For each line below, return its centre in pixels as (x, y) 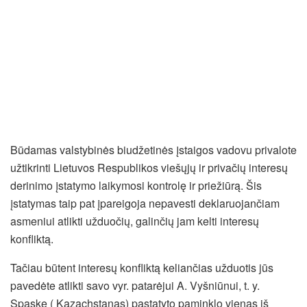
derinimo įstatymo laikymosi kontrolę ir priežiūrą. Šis (136, 185)
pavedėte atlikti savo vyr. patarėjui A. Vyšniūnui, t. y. (135, 285)
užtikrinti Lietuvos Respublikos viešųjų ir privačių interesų (149, 167)
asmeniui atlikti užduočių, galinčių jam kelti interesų (135, 221)
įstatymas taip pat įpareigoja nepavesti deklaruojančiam (145, 203)
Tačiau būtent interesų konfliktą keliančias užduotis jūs (142, 267)
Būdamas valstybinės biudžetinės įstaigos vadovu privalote (153, 149)
